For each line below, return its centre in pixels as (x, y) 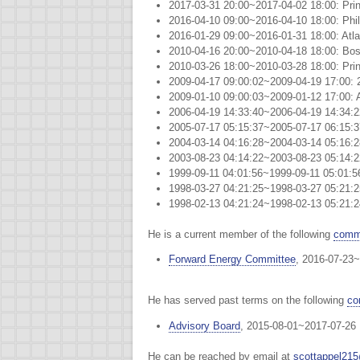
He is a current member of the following (241, 234)
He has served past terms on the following (247, 301)
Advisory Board (204, 325)
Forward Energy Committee (232, 260)
